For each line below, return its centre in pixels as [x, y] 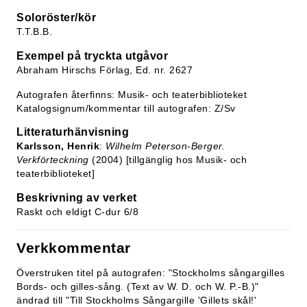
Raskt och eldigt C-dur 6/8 [77, 212]
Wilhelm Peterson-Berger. [165, 146]
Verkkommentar [74, 248]
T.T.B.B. [34, 32]
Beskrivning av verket [77, 198]
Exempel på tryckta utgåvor [92, 56]
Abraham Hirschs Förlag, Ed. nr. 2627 [105, 70]
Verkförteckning [53, 160]
